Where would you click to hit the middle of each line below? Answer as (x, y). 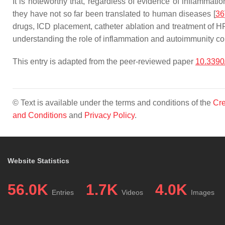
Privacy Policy (109, 115)
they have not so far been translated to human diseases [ (114, 14)
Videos (132, 192)
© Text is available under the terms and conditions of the (113, 103)
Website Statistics (38, 161)
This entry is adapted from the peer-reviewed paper (104, 62)
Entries (63, 192)
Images (203, 192)
